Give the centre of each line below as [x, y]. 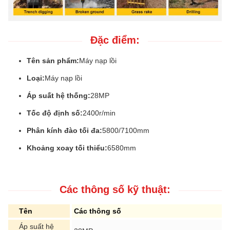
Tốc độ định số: [55, 113]
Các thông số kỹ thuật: [115, 190]
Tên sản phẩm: [53, 61]
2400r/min [99, 113]
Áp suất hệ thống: [59, 96]
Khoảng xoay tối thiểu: [67, 148]
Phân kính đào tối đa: [64, 131]
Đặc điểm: [115, 40]
